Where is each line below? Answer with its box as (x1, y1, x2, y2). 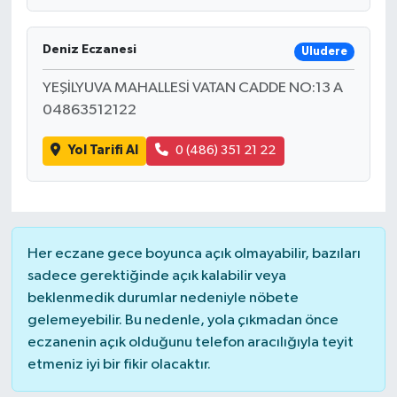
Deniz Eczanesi (42, 43, 136, 57)
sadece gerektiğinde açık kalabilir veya (27, 268, 286, 284)
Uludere (300, 45, 347, 58)
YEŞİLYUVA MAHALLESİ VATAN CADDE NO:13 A (42, 81, 343, 97)
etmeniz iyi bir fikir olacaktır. (27, 356, 211, 372)
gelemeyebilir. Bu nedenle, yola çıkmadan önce (27, 312, 339, 328)
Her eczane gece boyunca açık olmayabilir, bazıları (27, 245, 361, 261)
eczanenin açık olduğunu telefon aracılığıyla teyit (27, 334, 354, 350)
